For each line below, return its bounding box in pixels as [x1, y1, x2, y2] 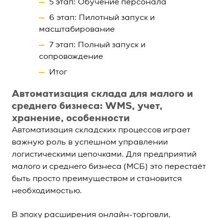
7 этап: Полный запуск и [49, 41, 145, 49]
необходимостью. [12, 187, 82, 195]
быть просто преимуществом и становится [12, 175, 182, 183]
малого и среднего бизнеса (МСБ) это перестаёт [12, 163, 206, 171]
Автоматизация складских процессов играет [12, 127, 190, 134]
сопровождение [39, 53, 103, 61]
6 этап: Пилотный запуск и [49, 14, 155, 22]
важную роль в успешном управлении [12, 139, 168, 146]
